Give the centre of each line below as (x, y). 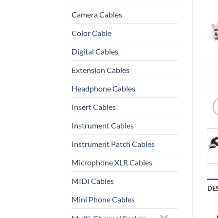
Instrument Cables (103, 125)
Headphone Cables (103, 88)
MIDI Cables (93, 181)
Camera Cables (97, 14)
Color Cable (91, 33)
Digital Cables (95, 51)
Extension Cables (100, 70)
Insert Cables (94, 107)
